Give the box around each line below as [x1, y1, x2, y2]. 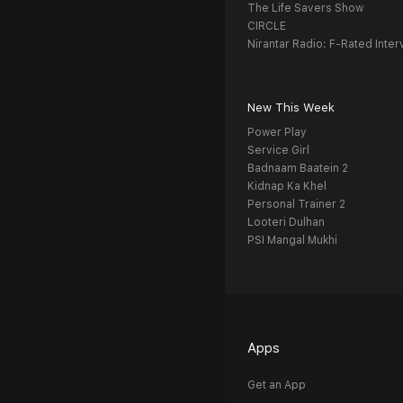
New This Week [247, 101, 335, 115]
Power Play [247, 126, 307, 139]
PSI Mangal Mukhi [247, 234, 337, 247]
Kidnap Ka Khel [247, 180, 327, 193]
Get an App [247, 379, 306, 392]
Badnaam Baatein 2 [247, 162, 348, 175]
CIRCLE [247, 20, 286, 33]
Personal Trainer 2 [247, 198, 345, 211]
